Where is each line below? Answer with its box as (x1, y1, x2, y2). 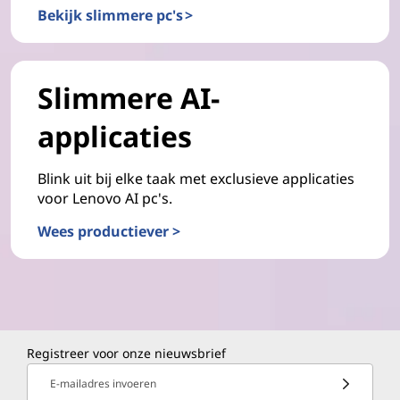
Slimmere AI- (37, 79, 220, 118)
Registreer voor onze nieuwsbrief (27, 345, 226, 362)
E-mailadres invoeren (50, 376, 156, 392)
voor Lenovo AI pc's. (37, 188, 172, 209)
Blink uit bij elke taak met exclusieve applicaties (37, 169, 354, 189)
